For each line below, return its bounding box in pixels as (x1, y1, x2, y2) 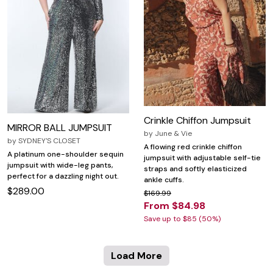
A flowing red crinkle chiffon (144, 142, 242, 152)
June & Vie (155, 129, 192, 139)
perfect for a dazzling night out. (7, 171, 119, 182)
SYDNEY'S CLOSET (18, 136, 80, 146)
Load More (111, 249, 162, 263)
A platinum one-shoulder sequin (7, 149, 124, 160)
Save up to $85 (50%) (144, 214, 221, 224)
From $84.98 (144, 199, 205, 213)
